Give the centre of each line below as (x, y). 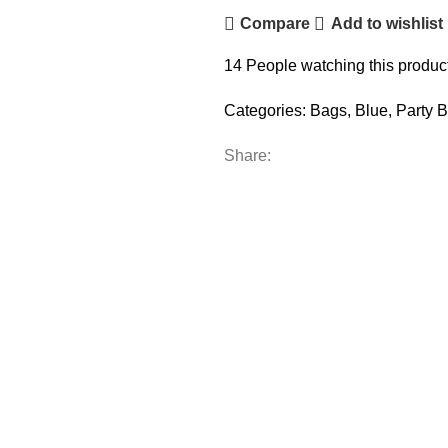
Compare (275, 24)
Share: (247, 155)
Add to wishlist (386, 24)
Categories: (265, 110)
